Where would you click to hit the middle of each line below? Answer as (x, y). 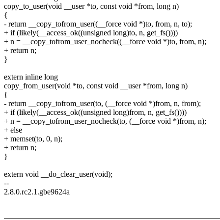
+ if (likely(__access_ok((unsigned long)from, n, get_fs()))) (95, 112)
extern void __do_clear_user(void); (58, 174)
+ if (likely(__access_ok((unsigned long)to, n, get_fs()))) (91, 33)
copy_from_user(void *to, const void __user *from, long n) (96, 86)
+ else (13, 130)
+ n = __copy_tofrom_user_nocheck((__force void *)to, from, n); (105, 42)
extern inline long (31, 77)
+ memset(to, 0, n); (33, 139)
